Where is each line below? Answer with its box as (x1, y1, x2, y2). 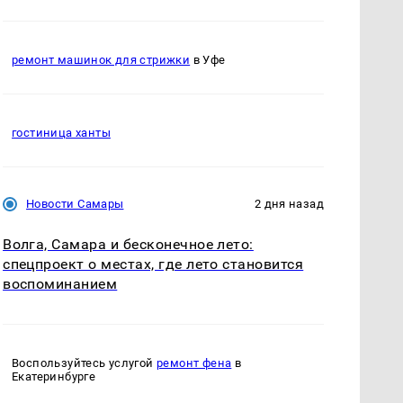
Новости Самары (26, 196, 124, 210)
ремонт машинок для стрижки (12, 52, 191, 67)
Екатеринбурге (12, 370, 96, 384)
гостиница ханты (12, 125, 111, 139)
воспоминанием (3, 274, 118, 292)
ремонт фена (157, 356, 232, 371)
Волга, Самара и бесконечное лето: (3, 235, 254, 253)
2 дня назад (254, 196, 324, 210)
